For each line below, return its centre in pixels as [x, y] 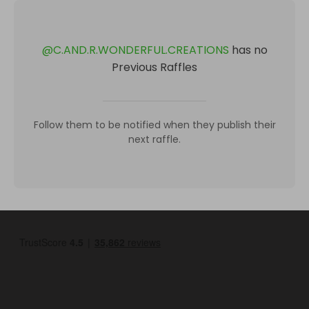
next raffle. [154, 139]
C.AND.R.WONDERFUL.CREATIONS [141, 50]
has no [249, 50]
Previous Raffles [154, 67]
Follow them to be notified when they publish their [154, 125]
